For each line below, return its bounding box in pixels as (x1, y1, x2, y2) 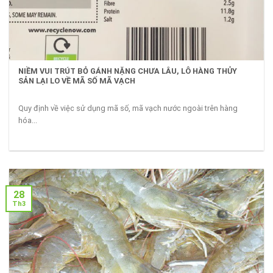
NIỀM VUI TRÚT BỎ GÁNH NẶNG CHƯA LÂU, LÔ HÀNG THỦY (18, 66, 238, 76)
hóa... (18, 115, 38, 125)
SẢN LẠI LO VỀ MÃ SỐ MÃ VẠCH (18, 76, 136, 86)
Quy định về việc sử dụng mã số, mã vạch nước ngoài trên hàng (18, 103, 238, 113)
